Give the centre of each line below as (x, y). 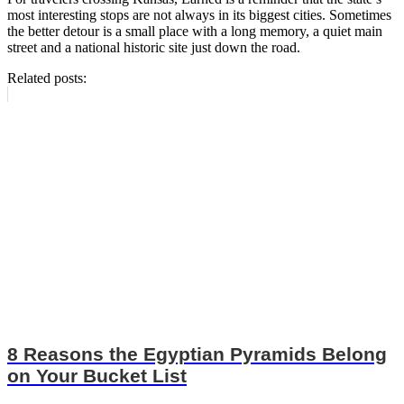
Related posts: (47, 78)
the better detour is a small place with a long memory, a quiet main (195, 31)
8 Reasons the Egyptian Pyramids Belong (197, 354)
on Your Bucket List (97, 376)
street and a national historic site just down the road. (154, 47)
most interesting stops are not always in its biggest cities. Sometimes (199, 14)
